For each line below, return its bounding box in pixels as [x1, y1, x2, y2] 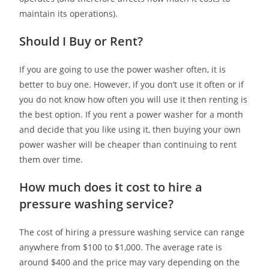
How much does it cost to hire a [19, 178, 203, 195]
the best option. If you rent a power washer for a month [19, 108, 244, 120]
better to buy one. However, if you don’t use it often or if [19, 78, 244, 90]
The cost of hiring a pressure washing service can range [19, 226, 245, 238]
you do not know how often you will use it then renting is [19, 93, 248, 105]
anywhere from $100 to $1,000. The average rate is [19, 241, 223, 253]
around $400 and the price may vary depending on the [19, 256, 240, 268]
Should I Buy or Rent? [19, 32, 144, 49]
